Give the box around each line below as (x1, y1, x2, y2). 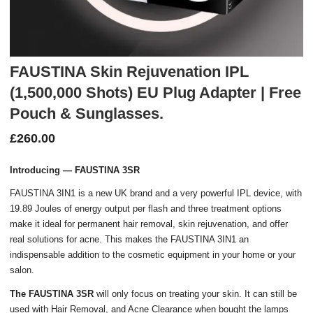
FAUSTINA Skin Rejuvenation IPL (10, 62, 249, 80)
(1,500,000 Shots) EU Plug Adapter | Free (10, 83, 302, 101)
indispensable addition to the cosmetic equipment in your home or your (10, 249, 296, 260)
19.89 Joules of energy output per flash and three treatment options (10, 203, 282, 214)
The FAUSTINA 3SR (10, 288, 94, 299)
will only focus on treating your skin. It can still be (94, 288, 298, 299)
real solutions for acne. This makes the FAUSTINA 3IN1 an (10, 234, 249, 245)
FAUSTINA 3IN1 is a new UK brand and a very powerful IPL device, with (10, 188, 303, 198)
